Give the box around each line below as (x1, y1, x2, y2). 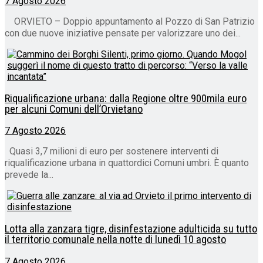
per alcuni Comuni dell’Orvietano (5, 102, 143, 116)
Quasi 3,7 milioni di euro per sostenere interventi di (5, 146, 218, 157)
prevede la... (5, 169, 53, 181)
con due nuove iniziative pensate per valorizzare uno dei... (5, 27, 241, 39)
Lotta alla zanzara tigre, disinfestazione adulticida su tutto (5, 222, 257, 236)
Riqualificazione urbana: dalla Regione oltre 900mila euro (5, 92, 247, 105)
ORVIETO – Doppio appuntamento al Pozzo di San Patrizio (5, 15, 255, 27)
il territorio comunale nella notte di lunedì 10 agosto (5, 233, 226, 247)
